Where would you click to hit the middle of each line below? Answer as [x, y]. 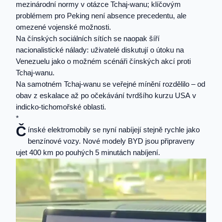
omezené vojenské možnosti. [63, 27]
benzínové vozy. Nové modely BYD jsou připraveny [111, 141]
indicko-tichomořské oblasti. [61, 107]
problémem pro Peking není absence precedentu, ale [101, 16]
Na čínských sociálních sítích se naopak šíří [88, 38]
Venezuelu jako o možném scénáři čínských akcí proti [103, 61]
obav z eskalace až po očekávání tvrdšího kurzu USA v [106, 95]
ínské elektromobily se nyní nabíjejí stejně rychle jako [113, 130]
